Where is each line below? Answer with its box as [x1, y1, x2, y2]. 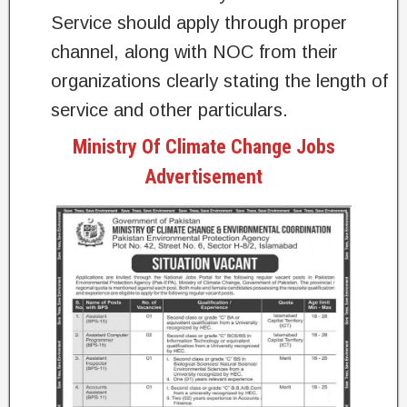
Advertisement [144, 165, 263, 189]
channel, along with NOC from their [51, 42, 338, 63]
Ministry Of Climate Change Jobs [72, 135, 335, 159]
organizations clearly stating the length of [51, 71, 388, 92]
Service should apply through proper [51, 13, 347, 34]
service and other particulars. [51, 100, 288, 121]
